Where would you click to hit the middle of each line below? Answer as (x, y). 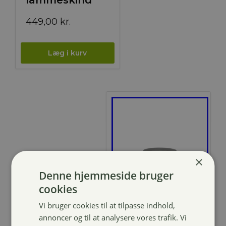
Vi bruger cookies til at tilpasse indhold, (107, 205)
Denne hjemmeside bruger (106, 176)
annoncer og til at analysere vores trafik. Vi (113, 217)
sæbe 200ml (149, 217)
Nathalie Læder (158, 205)
